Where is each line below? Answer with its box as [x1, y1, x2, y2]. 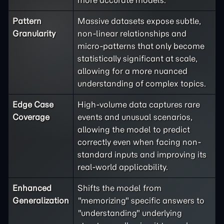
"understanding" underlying [77, 208, 182, 218]
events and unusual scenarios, [77, 112, 192, 122]
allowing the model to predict [77, 124, 190, 134]
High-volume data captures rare [77, 99, 200, 109]
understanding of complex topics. [77, 78, 206, 88]
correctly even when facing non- [77, 137, 201, 147]
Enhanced [12, 183, 51, 193]
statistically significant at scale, [77, 53, 197, 63]
